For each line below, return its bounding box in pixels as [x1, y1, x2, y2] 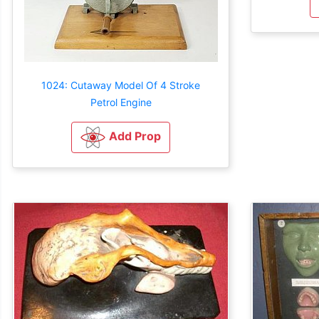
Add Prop [109, 128, 161, 143]
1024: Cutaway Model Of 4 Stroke [41, 78, 200, 91]
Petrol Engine [90, 95, 152, 108]
